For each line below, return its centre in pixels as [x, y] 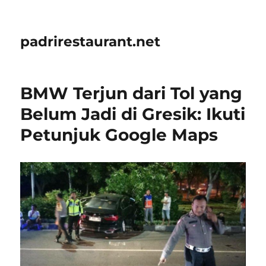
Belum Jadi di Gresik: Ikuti [133, 114]
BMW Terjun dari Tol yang [132, 93]
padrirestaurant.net [91, 42]
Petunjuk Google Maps [119, 135]
